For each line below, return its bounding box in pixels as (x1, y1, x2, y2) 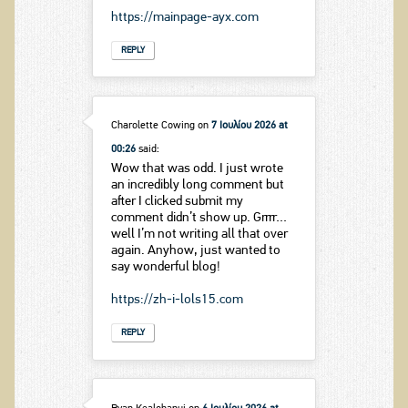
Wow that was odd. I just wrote (110, 162, 283, 177)
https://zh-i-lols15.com (110, 293, 243, 308)
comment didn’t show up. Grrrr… (110, 211, 287, 226)
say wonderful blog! (110, 260, 220, 275)
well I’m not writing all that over (110, 228, 288, 242)
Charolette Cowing (110, 120, 195, 132)
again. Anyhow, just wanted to (110, 244, 280, 259)
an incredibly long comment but (110, 178, 284, 193)
